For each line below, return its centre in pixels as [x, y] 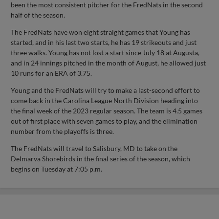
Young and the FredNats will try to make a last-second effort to [106, 90]
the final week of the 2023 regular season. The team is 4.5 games [107, 110]
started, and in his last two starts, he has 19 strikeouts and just [104, 42]
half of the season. [38, 15]
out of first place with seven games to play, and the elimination [104, 121]
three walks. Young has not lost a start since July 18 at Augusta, [105, 52]
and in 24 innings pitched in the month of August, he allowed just [109, 63]
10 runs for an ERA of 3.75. [52, 73]
